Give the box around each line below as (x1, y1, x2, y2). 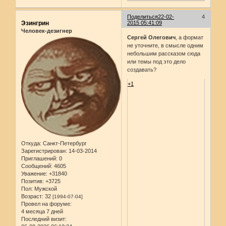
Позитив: (21, 178, 44, 185)
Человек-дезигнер (21, 27, 72, 34)
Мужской (33, 186, 57, 192)
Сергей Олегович (127, 34, 176, 41)
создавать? (127, 67, 157, 73)
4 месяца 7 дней (21, 208, 63, 215)
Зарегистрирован (21, 148, 66, 154)
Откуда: (21, 140, 41, 147)
